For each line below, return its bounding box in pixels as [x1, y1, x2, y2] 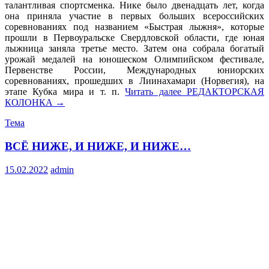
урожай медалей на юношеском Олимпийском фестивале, [5, 54, 264, 65]
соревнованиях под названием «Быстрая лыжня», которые [5, 22, 264, 32]
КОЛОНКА [5, 97, 53, 108]
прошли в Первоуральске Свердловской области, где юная [5, 32, 264, 43]
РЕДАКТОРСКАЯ [187, 86, 264, 97]
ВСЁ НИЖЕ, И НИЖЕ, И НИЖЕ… [5, 139, 191, 153]
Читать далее [125, 86, 187, 97]
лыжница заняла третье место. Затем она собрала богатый [5, 43, 264, 54]
